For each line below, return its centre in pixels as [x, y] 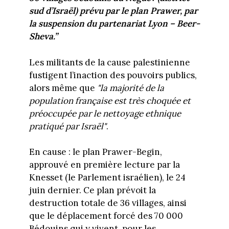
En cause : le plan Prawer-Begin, [95, 152]
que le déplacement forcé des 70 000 [106, 216]
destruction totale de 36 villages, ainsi [108, 203]
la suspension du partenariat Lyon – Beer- [114, 24]
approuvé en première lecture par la [104, 165]
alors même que [63, 88]
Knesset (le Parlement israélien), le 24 [107, 178]
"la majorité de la [130, 88]
